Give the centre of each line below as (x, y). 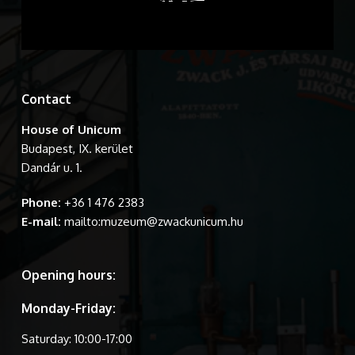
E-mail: (41, 221)
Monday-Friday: (68, 308)
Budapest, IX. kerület (77, 149)
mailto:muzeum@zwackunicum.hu (153, 221)
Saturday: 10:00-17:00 (76, 339)
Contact (46, 99)
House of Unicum (71, 130)
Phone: (41, 202)
